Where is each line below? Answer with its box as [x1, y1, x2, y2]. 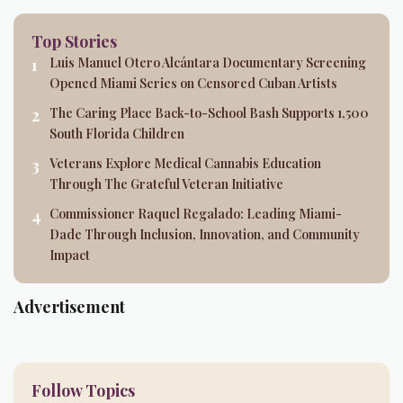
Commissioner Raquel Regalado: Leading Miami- [49, 204, 342, 222]
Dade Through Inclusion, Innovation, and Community [49, 225, 360, 243]
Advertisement [13, 295, 125, 318]
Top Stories [31, 30, 117, 52]
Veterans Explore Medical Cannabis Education [49, 154, 321, 172]
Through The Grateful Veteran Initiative [49, 175, 283, 193]
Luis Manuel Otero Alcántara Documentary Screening [49, 53, 366, 71]
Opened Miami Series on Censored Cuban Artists [49, 74, 337, 92]
